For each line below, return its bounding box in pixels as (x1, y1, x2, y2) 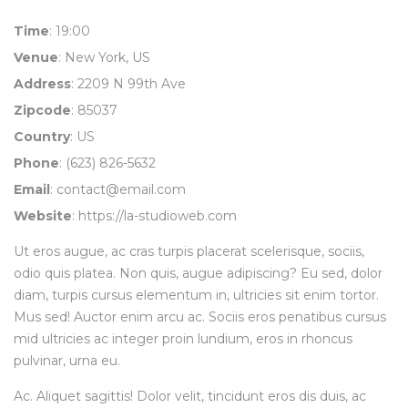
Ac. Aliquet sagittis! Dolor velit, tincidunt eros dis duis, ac (14, 388, 366, 405)
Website (14, 208, 72, 225)
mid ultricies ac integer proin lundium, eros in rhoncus (14, 331, 352, 348)
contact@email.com (56, 181, 186, 199)
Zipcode (14, 102, 71, 119)
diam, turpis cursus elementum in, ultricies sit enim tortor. (14, 287, 379, 304)
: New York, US (58, 49, 150, 66)
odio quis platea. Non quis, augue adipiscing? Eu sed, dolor (14, 265, 382, 282)
